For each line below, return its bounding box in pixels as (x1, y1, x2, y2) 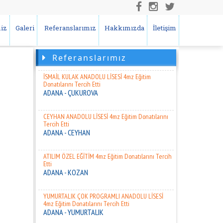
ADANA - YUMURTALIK (43, 205, 104, 215)
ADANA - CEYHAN (43, 125, 91, 135)
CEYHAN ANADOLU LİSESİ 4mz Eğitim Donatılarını (43, 110, 169, 119)
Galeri (12, 23, 34, 32)
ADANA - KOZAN (43, 165, 89, 175)
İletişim (150, 23, 176, 32)
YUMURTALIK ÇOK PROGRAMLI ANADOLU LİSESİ (43, 190, 164, 199)
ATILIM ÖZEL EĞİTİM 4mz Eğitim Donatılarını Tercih (43, 150, 172, 159)
